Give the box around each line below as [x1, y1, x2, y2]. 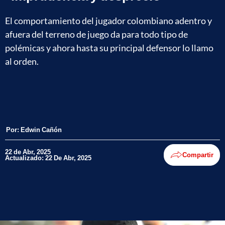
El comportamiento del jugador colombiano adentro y [5, 15, 212, 26]
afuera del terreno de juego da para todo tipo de [5, 28, 188, 40]
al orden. [5, 55, 39, 67]
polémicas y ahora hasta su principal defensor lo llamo [5, 42, 213, 53]
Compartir [182, 151, 213, 159]
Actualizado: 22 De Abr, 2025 [5, 154, 91, 162]
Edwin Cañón [21, 125, 62, 134]
